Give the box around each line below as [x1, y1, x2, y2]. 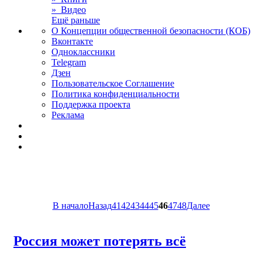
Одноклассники [51, 47, 115, 57]
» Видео [51, 5, 86, 15]
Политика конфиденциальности [51, 89, 180, 99]
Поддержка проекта [51, 99, 130, 109]
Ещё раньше [51, 15, 100, 25]
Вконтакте [51, 36, 93, 46]
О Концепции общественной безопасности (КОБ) [51, 26, 250, 36]
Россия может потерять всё [13, 233, 186, 249]
